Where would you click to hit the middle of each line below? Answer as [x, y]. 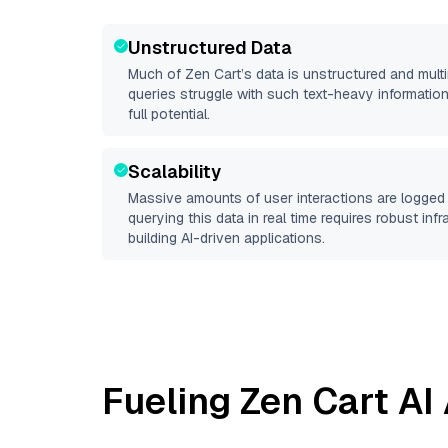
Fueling [171, 401]
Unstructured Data [210, 47]
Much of [156, 74]
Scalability [174, 171]
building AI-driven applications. [226, 238]
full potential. [169, 114]
